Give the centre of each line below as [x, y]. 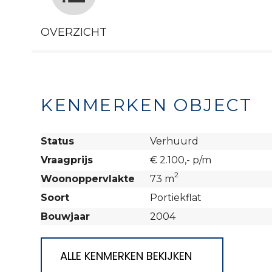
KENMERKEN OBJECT [146, 105]
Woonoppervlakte [88, 179]
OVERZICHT [74, 32]
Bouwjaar [65, 216]
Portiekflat [176, 198]
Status [57, 141]
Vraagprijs [67, 160]
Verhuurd [174, 141]
